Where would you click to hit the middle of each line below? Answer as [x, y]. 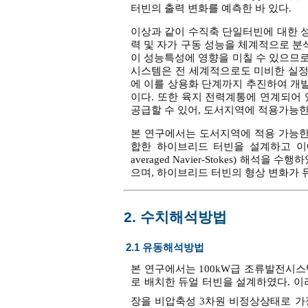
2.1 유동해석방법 [165, 248]
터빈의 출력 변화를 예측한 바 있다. [211, 9]
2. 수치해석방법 [175, 218]
